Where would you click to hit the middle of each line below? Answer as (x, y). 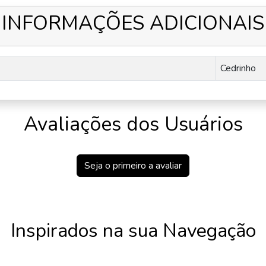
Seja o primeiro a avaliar (133, 166)
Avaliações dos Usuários (133, 124)
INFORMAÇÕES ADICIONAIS (133, 23)
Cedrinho (238, 69)
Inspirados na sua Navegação (133, 231)
